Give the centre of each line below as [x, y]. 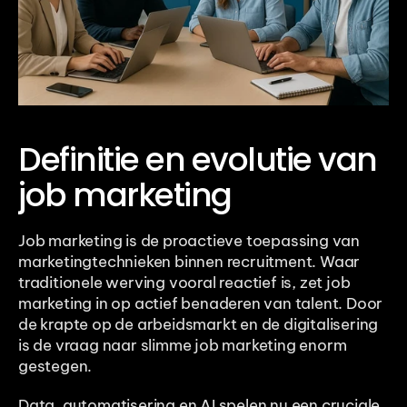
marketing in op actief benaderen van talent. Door [201, 303]
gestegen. [55, 366]
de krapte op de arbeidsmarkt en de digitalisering [199, 324]
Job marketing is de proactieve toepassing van [189, 240]
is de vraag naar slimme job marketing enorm [183, 345]
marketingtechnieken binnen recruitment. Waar [189, 261]
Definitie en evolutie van [198, 159]
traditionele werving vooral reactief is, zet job [184, 282]
